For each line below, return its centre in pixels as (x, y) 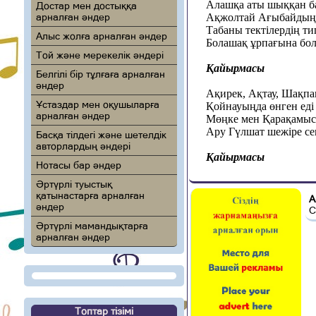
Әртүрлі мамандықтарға (92, 226)
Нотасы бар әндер (78, 165)
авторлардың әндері (83, 146)
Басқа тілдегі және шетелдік (101, 135)
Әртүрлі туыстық (74, 184)
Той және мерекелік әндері (99, 55)
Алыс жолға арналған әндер (101, 36)
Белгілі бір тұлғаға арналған (100, 74)
